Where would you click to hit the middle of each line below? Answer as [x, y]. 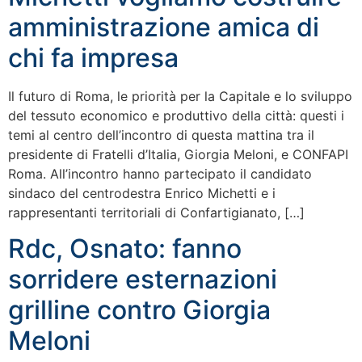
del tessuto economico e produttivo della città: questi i [176, 115]
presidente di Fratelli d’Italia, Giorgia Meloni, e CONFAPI [178, 154]
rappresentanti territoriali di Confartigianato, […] [156, 212]
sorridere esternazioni [143, 280]
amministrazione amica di [164, 27]
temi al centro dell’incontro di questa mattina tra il [161, 135]
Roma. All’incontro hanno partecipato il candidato [160, 173]
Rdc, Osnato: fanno [125, 249]
